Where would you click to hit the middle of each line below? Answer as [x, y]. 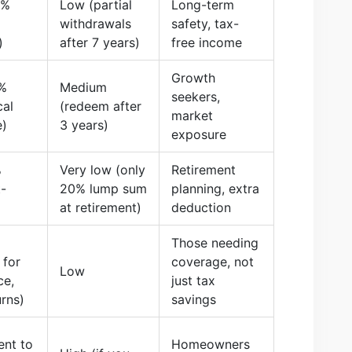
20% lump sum [103, 188]
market [192, 115]
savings [194, 299]
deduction [201, 207]
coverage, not [213, 261]
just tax [193, 280]
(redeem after [101, 106]
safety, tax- [205, 23]
